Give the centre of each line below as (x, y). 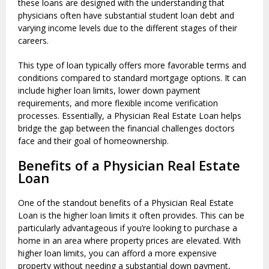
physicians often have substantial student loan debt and (126, 16)
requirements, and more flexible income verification (118, 103)
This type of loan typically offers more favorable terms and (132, 65)
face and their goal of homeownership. (93, 141)
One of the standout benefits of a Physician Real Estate (126, 203)
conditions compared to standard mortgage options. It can (132, 78)
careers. (33, 41)
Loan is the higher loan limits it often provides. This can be (131, 216)
